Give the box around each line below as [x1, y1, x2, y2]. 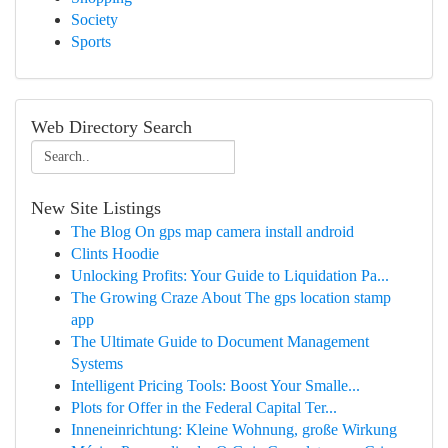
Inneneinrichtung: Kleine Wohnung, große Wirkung [71, 421, 397, 438]
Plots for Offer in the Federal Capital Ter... [71, 399, 337, 416]
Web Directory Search [31, 117, 192, 137]
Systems [71, 355, 123, 372]
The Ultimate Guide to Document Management [71, 333, 369, 350]
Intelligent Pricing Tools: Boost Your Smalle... [71, 377, 360, 394]
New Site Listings [31, 198, 161, 218]
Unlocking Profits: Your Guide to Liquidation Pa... [71, 267, 389, 284]
